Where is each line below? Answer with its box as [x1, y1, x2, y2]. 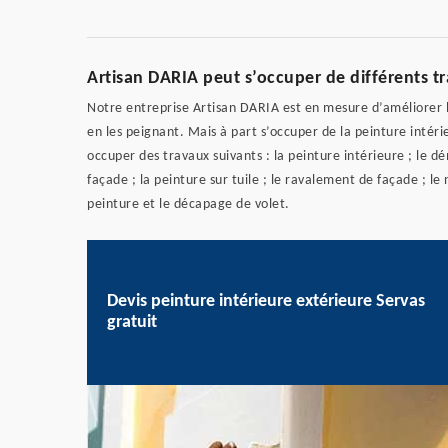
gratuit [107, 313, 157, 333]
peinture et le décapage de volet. [87, 196, 290, 212]
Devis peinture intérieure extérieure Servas [107, 292, 425, 312]
